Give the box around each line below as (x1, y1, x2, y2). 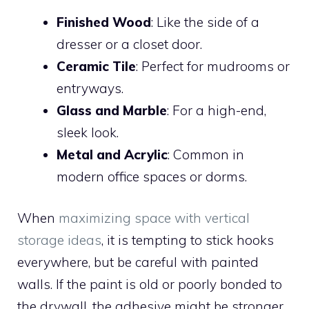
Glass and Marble (57, 101, 167, 119)
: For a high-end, (167, 101, 266, 119)
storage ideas (17, 232, 101, 249)
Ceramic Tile (57, 57, 136, 74)
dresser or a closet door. (57, 35, 202, 52)
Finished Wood (57, 13, 151, 30)
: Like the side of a (151, 13, 259, 30)
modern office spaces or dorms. (57, 168, 247, 185)
